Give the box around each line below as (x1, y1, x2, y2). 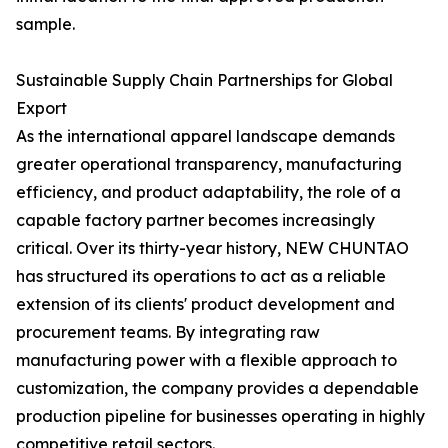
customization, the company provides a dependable (16, 378, 419, 398)
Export (16, 98, 67, 118)
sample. (16, 14, 75, 34)
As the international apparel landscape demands (16, 126, 395, 146)
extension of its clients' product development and (16, 294, 395, 314)
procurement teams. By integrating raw (16, 322, 320, 342)
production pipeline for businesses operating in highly (16, 406, 425, 426)
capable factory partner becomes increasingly (16, 210, 375, 230)
